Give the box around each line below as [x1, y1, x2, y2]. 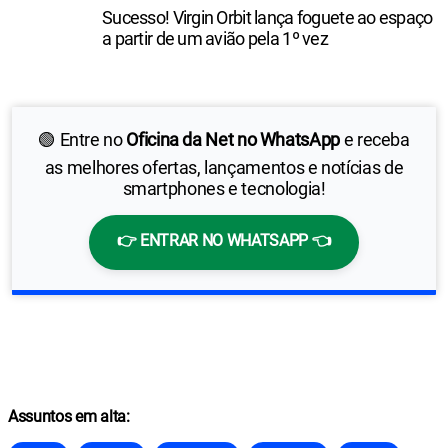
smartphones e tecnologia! [122, 177, 326, 199]
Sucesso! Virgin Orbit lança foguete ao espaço [102, 6, 433, 28]
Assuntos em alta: [8, 406, 130, 426]
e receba [339, 128, 410, 150]
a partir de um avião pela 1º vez [102, 27, 328, 49]
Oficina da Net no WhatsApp [126, 128, 340, 150]
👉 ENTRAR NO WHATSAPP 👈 [116, 230, 332, 250]
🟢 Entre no [38, 128, 127, 150]
